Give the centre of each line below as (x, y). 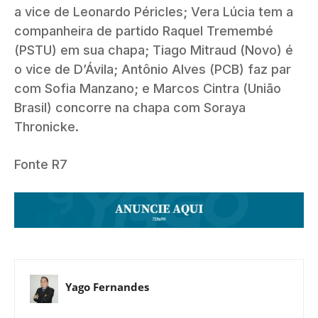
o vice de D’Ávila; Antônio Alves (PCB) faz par (153, 69)
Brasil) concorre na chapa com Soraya (130, 107)
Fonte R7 (41, 164)
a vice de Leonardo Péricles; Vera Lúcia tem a (154, 11)
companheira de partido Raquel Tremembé (144, 31)
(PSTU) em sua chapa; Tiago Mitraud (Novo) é (154, 50)
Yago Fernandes (107, 287)
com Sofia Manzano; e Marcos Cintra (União (148, 88)
